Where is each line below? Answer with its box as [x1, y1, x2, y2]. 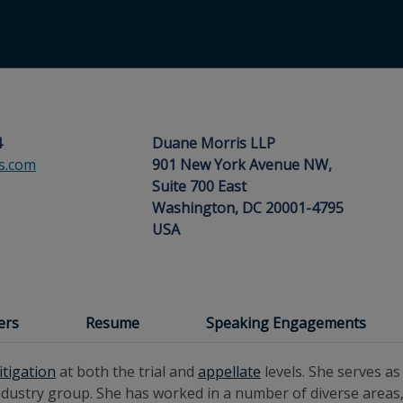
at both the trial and [56, 362, 199, 381]
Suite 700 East [152, 176, 246, 196]
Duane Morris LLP [152, 133, 275, 153]
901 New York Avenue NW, [152, 155, 332, 175]
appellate [198, 362, 262, 381]
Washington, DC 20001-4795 [152, 198, 344, 218]
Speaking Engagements [206, 313, 366, 333]
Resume [85, 313, 139, 333]
